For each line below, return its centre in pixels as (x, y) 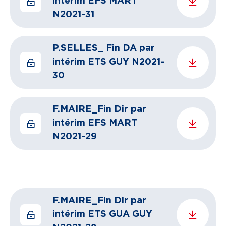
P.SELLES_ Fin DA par (104, 48)
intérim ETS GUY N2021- (108, 62)
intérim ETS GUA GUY (102, 214)
